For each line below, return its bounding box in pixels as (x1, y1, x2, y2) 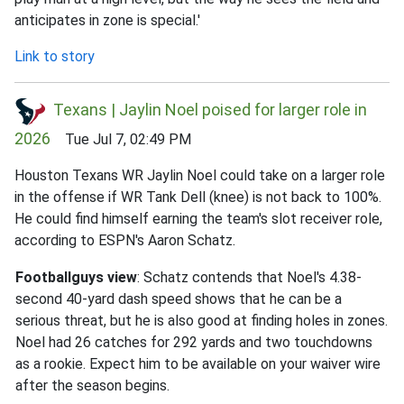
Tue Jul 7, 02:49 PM (50, 130, 191, 148)
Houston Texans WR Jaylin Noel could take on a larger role (14, 166, 385, 184)
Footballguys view (15, 268, 137, 286)
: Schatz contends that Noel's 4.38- (137, 268, 362, 286)
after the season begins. (15, 376, 170, 394)
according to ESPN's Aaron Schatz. (14, 231, 235, 249)
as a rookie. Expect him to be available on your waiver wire (15, 354, 381, 372)
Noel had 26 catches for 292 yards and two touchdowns (15, 333, 372, 351)
